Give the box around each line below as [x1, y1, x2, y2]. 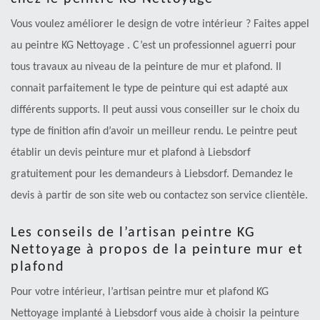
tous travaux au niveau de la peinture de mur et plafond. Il [11, 61, 281, 73]
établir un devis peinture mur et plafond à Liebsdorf [11, 146, 251, 159]
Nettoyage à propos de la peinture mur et [11, 242, 303, 257]
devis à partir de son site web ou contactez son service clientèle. [11, 189, 308, 201]
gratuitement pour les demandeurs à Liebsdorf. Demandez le [11, 168, 293, 180]
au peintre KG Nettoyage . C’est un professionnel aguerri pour [11, 39, 296, 51]
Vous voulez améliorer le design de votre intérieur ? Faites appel [11, 18, 309, 30]
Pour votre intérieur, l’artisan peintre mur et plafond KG [11, 286, 269, 298]
